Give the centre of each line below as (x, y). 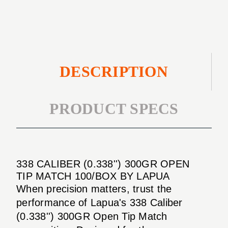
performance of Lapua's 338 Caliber (99, 202)
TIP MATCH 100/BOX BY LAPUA (93, 176)
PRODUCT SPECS (114, 109)
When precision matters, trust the (94, 189)
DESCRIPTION (114, 72)
